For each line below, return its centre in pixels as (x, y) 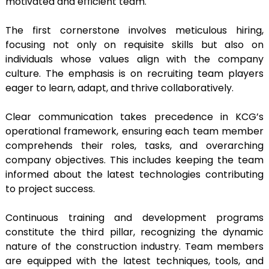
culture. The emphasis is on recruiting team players (134, 74)
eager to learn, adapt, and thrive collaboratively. (119, 88)
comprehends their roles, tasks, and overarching (134, 146)
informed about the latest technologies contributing (134, 175)
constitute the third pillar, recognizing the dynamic (134, 232)
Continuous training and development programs (134, 218)
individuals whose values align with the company (134, 59)
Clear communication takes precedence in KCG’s (134, 117)
